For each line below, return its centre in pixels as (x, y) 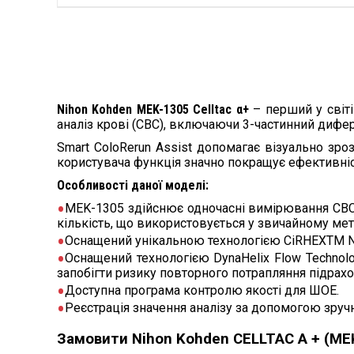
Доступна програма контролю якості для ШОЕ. (202, 290)
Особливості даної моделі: (133, 185)
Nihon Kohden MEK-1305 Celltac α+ (153, 109)
